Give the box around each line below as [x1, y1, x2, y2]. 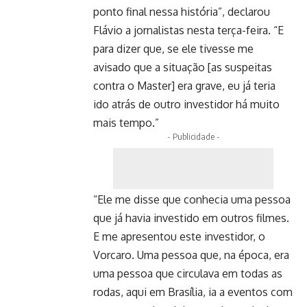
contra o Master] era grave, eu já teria [93, 79, 275, 93]
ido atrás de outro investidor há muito [93, 97, 280, 111]
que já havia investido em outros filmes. [93, 211, 289, 225]
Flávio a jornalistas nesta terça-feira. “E [93, 23, 284, 37]
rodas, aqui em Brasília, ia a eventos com [93, 285, 293, 299]
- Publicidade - [167, 131, 220, 142]
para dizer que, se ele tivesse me [93, 42, 254, 56]
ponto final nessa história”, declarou [93, 5, 270, 19]
